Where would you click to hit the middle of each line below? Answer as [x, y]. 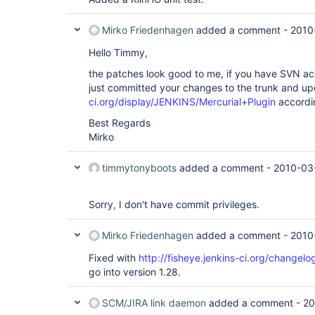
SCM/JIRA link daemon [154, 303]
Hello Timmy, [118, 52]
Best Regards [120, 123]
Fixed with [114, 258]
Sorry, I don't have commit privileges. [174, 204]
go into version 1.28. [135, 272]
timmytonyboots [139, 168]
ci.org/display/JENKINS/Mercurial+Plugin [182, 102]
